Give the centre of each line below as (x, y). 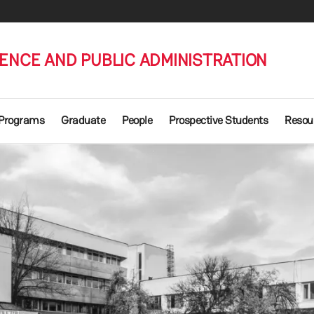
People (137, 120)
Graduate (83, 120)
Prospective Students (218, 120)
